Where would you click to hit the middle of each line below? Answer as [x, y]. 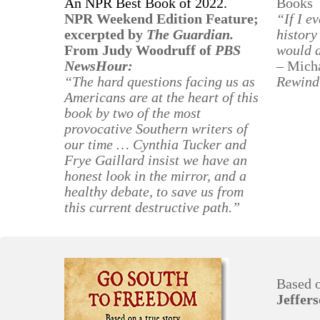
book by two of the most [133, 113]
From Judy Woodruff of [140, 50]
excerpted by [106, 34]
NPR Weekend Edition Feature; [162, 19]
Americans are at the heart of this [162, 97]
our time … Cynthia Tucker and [156, 144]
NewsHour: [99, 66]
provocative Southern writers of [156, 129]
